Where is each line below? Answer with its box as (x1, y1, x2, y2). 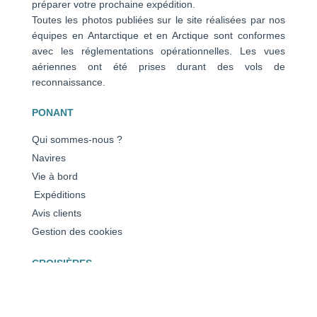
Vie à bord (31, 171, 78, 183)
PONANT (31, 107, 74, 119)
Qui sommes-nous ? (31, 134, 122, 146)
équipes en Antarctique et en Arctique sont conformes (31, 30, 286, 42)
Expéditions (31, 189, 86, 201)
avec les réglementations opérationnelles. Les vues (31, 45, 286, 57)
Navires (31, 152, 66, 164)
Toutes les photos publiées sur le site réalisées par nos (31, 14, 286, 26)
